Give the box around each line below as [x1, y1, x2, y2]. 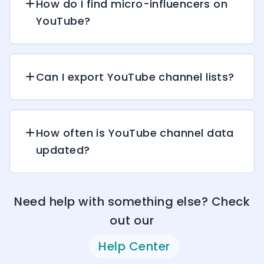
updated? [36, 142, 90, 157]
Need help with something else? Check [14, 193, 250, 210]
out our [110, 212, 154, 229]
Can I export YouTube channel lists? [36, 69, 235, 84]
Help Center [98, 237, 170, 255]
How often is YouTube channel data [36, 125, 234, 140]
